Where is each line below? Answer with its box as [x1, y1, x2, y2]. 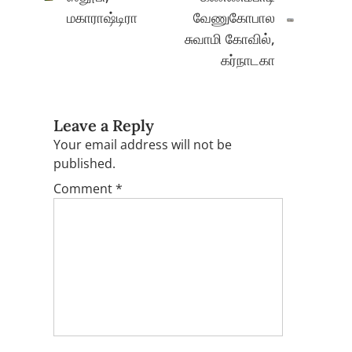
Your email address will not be [53, 135, 232, 153]
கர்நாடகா [221, 49, 276, 69]
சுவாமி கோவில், [185, 28, 276, 48]
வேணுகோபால [193, 7, 276, 27]
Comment [53, 179, 115, 197]
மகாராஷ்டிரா [66, 7, 137, 27]
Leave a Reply [53, 115, 154, 135]
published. [53, 154, 115, 172]
